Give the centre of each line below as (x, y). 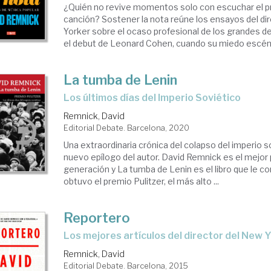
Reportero (97, 218)
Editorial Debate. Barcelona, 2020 (127, 128)
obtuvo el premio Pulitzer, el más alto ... (142, 181)
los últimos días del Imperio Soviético (155, 98)
